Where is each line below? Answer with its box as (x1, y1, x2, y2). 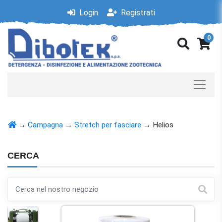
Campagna (28, 120, 63, 129)
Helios (153, 120, 173, 129)
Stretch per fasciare (74, 120, 141, 129)
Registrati (118, 8, 155, 17)
